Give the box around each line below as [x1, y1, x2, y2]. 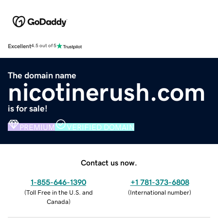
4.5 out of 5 [31, 43, 56, 49]
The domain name [8, 71, 76, 80]
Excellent [8, 43, 31, 49]
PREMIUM [19, 123, 55, 131]
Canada [46, 198, 69, 205]
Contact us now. [81, 158, 137, 166]
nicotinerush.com [8, 79, 206, 105]
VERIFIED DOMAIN [67, 123, 134, 131]
